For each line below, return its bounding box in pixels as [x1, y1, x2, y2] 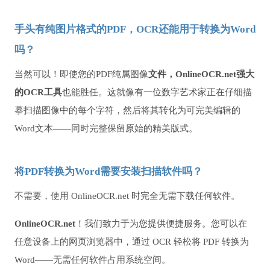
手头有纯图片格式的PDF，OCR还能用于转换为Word [14, 24, 256, 36]
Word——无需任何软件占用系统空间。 [14, 255, 171, 265]
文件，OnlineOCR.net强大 [148, 69, 254, 80]
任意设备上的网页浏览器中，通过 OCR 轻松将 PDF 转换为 [14, 237, 249, 247]
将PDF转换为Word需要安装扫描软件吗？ [14, 166, 202, 178]
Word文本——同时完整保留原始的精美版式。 [14, 124, 198, 134]
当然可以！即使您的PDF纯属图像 [14, 69, 148, 80]
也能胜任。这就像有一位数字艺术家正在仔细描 [62, 87, 252, 98]
